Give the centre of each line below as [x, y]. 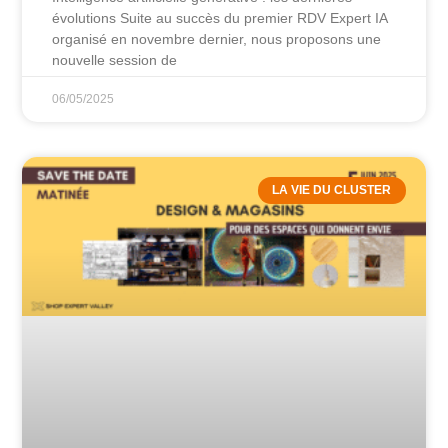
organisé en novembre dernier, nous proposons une [217, 39]
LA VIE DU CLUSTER [332, 190]
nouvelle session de [115, 60]
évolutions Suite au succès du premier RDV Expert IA [220, 18]
